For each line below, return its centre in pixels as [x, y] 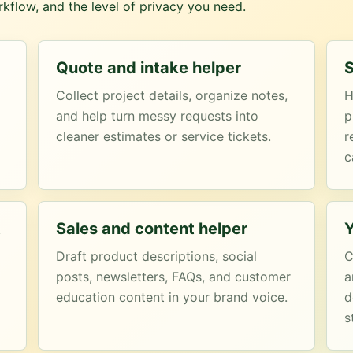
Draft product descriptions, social [157, 256]
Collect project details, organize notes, [172, 95]
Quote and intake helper [149, 68]
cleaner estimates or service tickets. [164, 136]
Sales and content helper [152, 229]
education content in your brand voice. [172, 297]
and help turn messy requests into [158, 116]
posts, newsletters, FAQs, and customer [174, 277]
